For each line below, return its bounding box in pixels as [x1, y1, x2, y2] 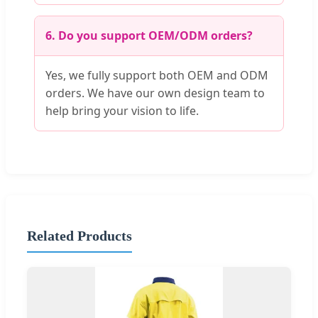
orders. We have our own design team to [45, 84, 265, 101]
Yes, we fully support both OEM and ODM [45, 67, 268, 83]
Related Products [27, 228, 132, 244]
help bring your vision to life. [45, 102, 199, 119]
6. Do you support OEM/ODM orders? [45, 27, 253, 43]
